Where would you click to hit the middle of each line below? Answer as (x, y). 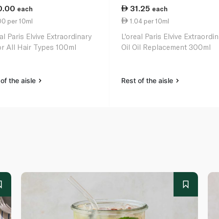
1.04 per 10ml (149, 21)
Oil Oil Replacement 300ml (166, 47)
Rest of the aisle (148, 81)
